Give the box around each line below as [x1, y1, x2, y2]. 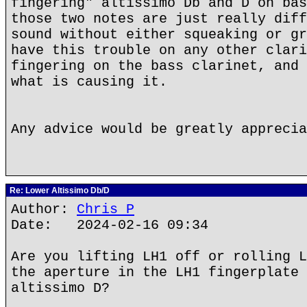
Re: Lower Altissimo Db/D [8, 186, 110, 195]
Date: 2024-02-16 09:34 [11, 217, 208, 233]
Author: [11, 201, 77, 217]
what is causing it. [11, 74, 167, 90]
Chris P [77, 201, 134, 217]
